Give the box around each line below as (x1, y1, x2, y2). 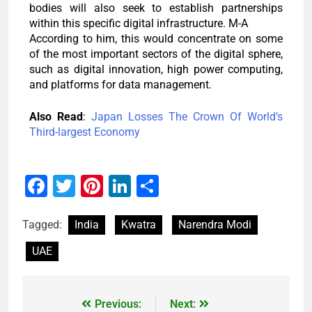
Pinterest (103, 172, 198, 200)
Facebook (47, 172, 151, 200)
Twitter (75, 172, 150, 200)
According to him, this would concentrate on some (29, 32, 283, 46)
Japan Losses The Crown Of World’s (91, 110, 283, 124)
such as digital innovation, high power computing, (29, 63, 283, 77)
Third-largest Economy (29, 125, 140, 139)
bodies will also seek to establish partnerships (29, 1, 283, 15)
